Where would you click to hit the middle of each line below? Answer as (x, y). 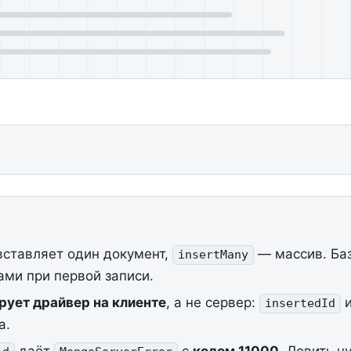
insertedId (300, 304)
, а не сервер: (212, 303)
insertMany (213, 255)
